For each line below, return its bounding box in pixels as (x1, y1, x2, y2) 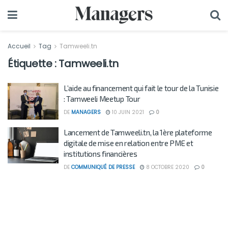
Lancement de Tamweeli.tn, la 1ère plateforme (64, 127, 212, 137)
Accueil (8, 42, 32, 50)
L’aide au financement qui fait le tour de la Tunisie (64, 83, 219, 93)
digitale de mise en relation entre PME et (64, 138, 193, 148)
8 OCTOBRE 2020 (145, 163, 189, 171)
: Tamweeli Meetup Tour (64, 94, 140, 103)
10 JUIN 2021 (110, 108, 144, 116)
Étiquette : (8, 56, 59, 71)
